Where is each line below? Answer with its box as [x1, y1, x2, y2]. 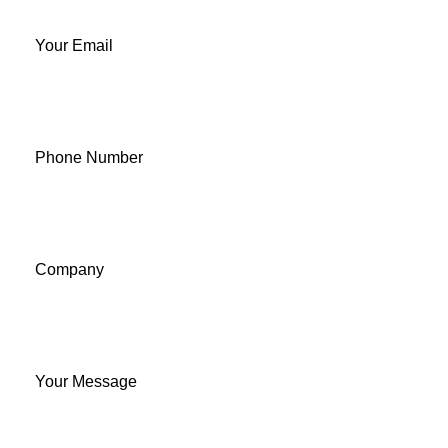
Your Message [35, 372, 137, 390]
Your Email [35, 36, 113, 54]
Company [35, 260, 104, 278]
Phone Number [35, 148, 143, 166]
